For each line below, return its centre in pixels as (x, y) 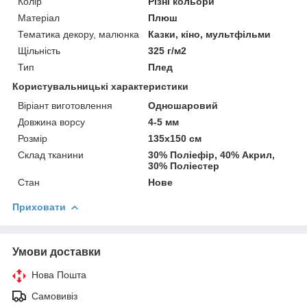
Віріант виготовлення (65, 105)
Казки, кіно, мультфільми (210, 34)
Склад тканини (51, 155)
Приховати (39, 207)
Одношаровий (183, 105)
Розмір (33, 138)
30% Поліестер (184, 165)
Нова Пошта (59, 274)
